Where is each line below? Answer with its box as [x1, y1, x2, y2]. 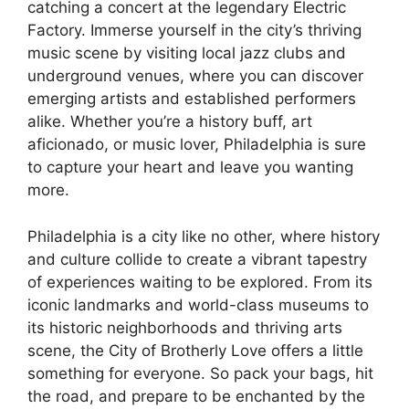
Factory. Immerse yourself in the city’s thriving [27, 21, 362, 39]
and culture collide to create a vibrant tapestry [27, 249, 367, 268]
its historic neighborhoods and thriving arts [27, 318, 342, 337]
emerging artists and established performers [27, 89, 356, 108]
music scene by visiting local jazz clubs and [27, 44, 346, 62]
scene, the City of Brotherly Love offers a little [27, 341, 363, 360]
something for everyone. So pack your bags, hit [27, 363, 373, 383]
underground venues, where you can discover [27, 67, 363, 85]
